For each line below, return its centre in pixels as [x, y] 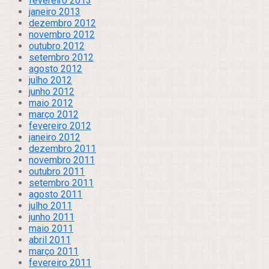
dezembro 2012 [62, 23]
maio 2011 [51, 228]
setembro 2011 [61, 183]
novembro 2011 [62, 160]
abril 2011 [50, 240]
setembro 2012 [61, 57]
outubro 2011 [57, 171]
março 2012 [54, 114]
